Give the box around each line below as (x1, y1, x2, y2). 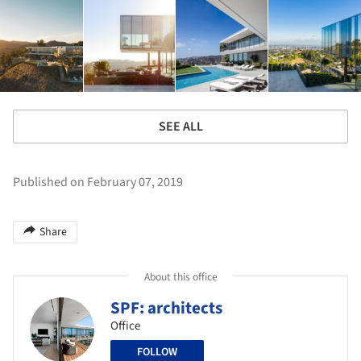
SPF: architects (110, 296, 222, 320)
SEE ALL (158, 118, 203, 135)
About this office (143, 268, 218, 284)
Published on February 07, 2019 (13, 173, 183, 191)
